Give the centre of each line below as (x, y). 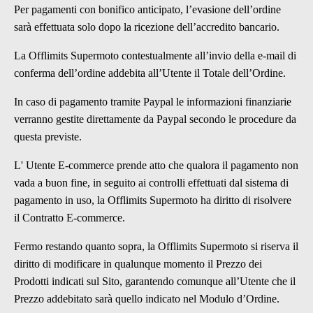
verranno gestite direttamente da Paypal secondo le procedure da (155, 119)
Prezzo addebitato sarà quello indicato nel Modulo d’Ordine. (147, 299)
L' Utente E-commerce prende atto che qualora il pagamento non (156, 165)
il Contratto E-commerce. (70, 218)
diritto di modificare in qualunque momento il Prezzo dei (138, 264)
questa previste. (48, 137)
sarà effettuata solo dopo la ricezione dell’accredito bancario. (147, 27)
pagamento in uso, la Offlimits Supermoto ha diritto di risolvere (153, 200)
